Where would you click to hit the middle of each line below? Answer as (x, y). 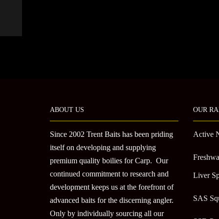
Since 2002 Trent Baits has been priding (111, 134)
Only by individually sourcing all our (107, 214)
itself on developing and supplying (103, 148)
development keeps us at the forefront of (112, 187)
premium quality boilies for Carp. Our (109, 161)
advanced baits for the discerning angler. (112, 200)
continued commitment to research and (109, 174)
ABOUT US (67, 110)
